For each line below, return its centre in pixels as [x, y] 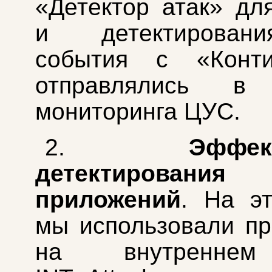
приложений [108, 200]
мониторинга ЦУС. [138, 112]
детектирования [131, 174]
